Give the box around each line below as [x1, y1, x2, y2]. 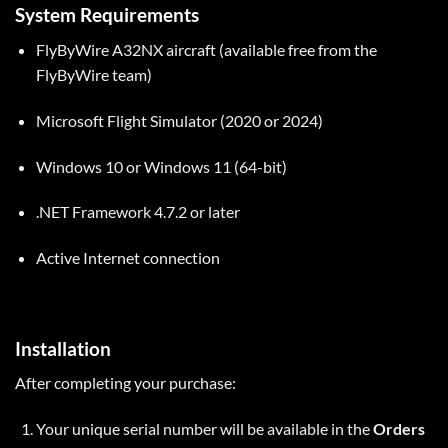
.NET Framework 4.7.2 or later [35, 202, 240, 222]
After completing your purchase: [15, 373, 236, 393]
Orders [372, 419, 425, 439]
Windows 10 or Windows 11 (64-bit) [35, 156, 287, 176]
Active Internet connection [35, 248, 220, 268]
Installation [15, 336, 111, 360]
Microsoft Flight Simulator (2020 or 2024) [35, 110, 323, 130]
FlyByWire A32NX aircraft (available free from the [35, 39, 377, 59]
